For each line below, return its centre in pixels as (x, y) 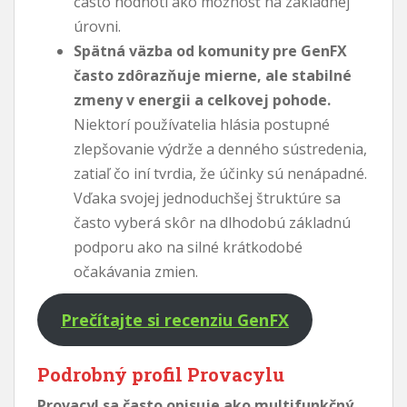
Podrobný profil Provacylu (161, 374)
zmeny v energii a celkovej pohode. (202, 99)
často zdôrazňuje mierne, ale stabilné (213, 75)
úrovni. (97, 26)
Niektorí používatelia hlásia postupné (202, 124)
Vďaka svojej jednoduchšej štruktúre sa (207, 198)
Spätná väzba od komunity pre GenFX (210, 50)
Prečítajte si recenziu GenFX (174, 319)
